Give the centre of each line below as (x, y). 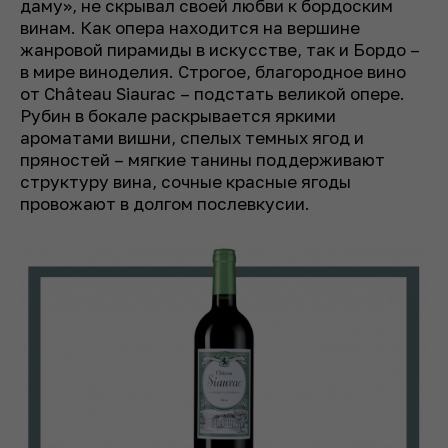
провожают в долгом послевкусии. (165, 204)
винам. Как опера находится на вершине (190, 28)
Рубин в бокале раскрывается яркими (178, 116)
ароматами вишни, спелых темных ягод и (192, 138)
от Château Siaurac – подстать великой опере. (212, 94)
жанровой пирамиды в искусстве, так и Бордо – (220, 50)
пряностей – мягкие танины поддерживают (202, 160)
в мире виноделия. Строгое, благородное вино (213, 72)
